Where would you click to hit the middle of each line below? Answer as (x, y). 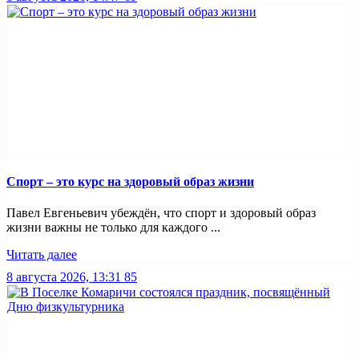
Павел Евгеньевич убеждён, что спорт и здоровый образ (161, 213)
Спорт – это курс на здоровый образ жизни (130, 182)
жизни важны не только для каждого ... (113, 228)
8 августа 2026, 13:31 (64, 277)
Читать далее (42, 255)
